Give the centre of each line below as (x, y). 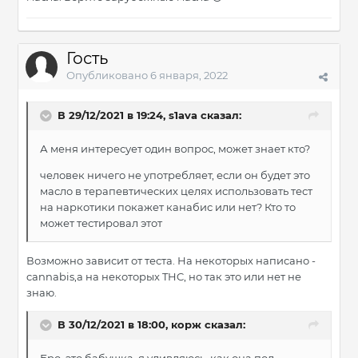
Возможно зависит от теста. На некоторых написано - (171, 261)
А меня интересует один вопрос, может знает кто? (175, 149)
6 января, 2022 (189, 76)
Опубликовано (108, 76)
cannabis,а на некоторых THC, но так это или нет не (164, 277)
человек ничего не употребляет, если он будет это (175, 175)
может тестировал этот (102, 223)
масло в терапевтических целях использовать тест (176, 191)
